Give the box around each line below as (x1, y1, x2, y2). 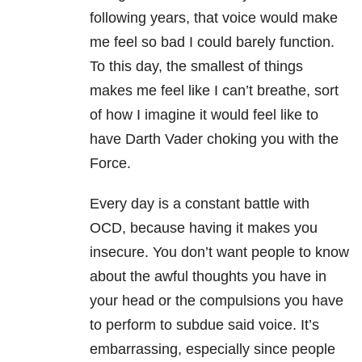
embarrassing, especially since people (90, 341, 335, 358)
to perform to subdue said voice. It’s (90, 317, 319, 334)
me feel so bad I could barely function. (90, 34, 335, 51)
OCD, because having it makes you (90, 220, 318, 237)
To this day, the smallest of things (90, 58, 303, 75)
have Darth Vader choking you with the (90, 131, 339, 148)
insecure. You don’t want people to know (90, 244, 349, 261)
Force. (90, 155, 131, 172)
